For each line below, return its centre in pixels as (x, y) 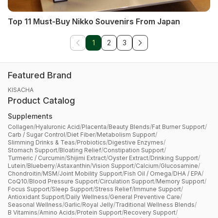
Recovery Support (150, 212)
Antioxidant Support (36, 197)
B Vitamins (23, 212)
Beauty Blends (129, 127)
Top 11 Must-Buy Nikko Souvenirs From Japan (94, 21)
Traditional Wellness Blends (155, 205)
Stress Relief (113, 189)
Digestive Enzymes (136, 142)
